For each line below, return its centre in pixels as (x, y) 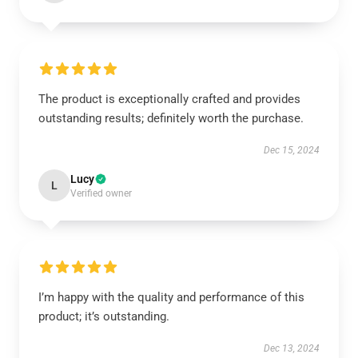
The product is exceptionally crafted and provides (169, 99)
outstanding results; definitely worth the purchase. (171, 118)
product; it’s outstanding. (104, 316)
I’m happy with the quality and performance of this (171, 297)
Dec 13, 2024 (292, 348)
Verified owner (101, 193)
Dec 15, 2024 (292, 150)
